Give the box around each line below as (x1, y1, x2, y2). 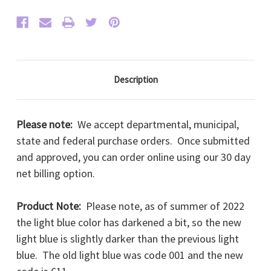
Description (113, 74, 158, 86)
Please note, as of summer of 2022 (83, 199, 244, 214)
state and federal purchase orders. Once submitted (16, 134, 250, 148)
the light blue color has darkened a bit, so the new (16, 215, 241, 230)
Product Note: (16, 199, 83, 214)
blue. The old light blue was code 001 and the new (16, 248, 243, 263)
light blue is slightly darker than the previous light (16, 232, 239, 246)
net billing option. (16, 166, 95, 181)
